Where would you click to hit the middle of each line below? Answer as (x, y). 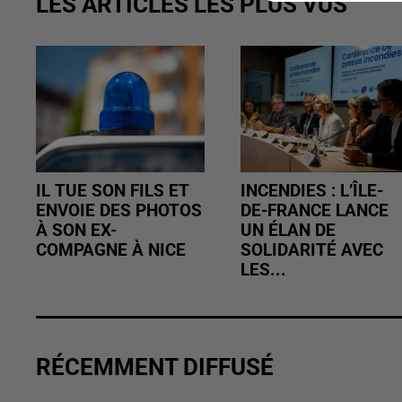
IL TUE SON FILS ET (113, 192)
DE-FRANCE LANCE (315, 211)
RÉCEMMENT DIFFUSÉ (155, 367)
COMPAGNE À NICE (111, 251)
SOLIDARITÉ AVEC (312, 251)
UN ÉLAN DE (288, 231)
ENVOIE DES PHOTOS (119, 211)
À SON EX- (76, 231)
